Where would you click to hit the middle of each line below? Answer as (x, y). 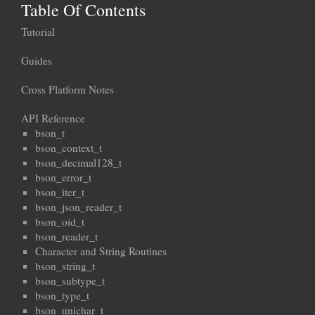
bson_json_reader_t (78, 207)
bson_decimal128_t (78, 163)
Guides (37, 61)
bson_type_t (62, 296)
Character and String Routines (101, 251)
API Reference (53, 118)
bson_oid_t (60, 222)
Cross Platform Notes (67, 90)
